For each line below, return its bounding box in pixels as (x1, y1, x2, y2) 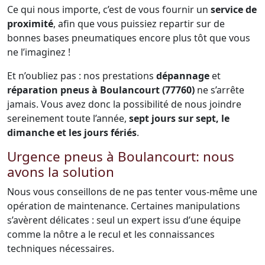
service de (211, 3, 257, 16)
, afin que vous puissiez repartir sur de (53, 17, 225, 30)
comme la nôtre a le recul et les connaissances (7, 228, 215, 241)
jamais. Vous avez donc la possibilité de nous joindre (7, 98, 241, 111)
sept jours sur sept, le (129, 112, 230, 125)
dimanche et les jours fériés (7, 126, 137, 139)
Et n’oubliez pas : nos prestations (7, 69, 156, 82)
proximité (7, 17, 53, 30)
